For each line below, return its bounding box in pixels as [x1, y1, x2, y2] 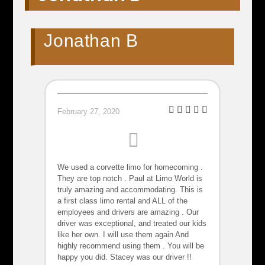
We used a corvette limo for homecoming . [57, 163, 203, 172]
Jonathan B [44, 31, 138, 51]
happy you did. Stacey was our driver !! [57, 253, 192, 262]
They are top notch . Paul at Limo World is [57, 174, 203, 183]
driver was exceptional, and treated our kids [57, 219, 207, 228]
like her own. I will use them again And [57, 230, 189, 240]
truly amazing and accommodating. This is [57, 185, 203, 195]
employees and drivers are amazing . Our [57, 208, 199, 217]
